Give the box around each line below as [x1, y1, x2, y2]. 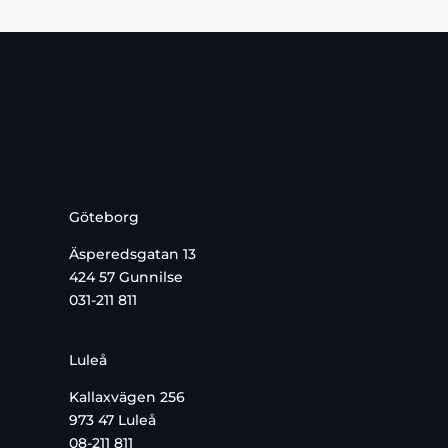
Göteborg [68, 208, 139, 227]
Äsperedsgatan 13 [68, 245, 196, 264]
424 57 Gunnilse [68, 268, 183, 287]
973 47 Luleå [68, 410, 156, 429]
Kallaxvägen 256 [68, 387, 185, 406]
